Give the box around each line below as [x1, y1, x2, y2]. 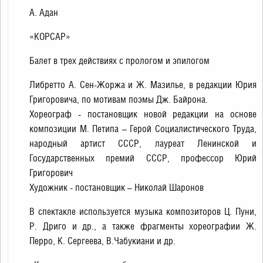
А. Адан [29, 7, 58, 18]
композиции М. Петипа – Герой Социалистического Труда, [29, 123, 257, 134]
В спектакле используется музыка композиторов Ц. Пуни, [29, 206, 257, 217]
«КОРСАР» [29, 31, 70, 42]
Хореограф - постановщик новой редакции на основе [29, 109, 257, 120]
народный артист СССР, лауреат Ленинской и [29, 138, 257, 149]
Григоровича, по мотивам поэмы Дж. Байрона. [29, 94, 208, 105]
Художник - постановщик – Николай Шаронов [29, 182, 204, 193]
